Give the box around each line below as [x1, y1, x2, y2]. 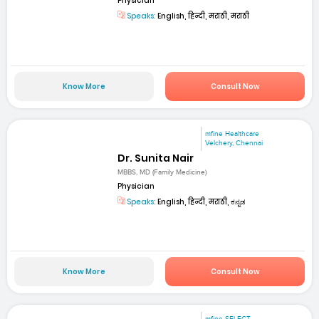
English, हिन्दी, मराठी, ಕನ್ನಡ [156, 197, 246, 207]
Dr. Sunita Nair [117, 150, 194, 165]
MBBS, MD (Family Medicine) [117, 168, 207, 177]
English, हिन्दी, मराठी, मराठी [156, 11, 250, 22]
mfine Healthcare [205, 129, 260, 138]
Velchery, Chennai [205, 138, 263, 147]
